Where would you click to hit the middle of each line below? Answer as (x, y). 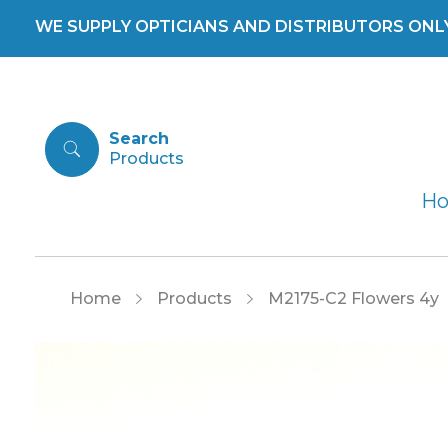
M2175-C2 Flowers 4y (353, 298)
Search (139, 138)
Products (194, 298)
